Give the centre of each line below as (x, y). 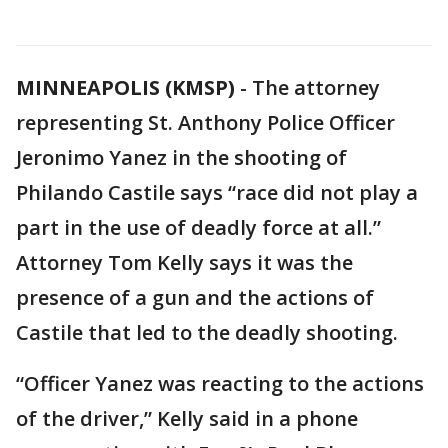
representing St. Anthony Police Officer (205, 122)
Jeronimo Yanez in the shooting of (181, 157)
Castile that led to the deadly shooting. (207, 332)
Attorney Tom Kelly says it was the (184, 262)
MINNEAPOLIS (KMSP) (125, 87)
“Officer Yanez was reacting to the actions (220, 383)
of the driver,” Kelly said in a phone (187, 418)
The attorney (316, 87)
